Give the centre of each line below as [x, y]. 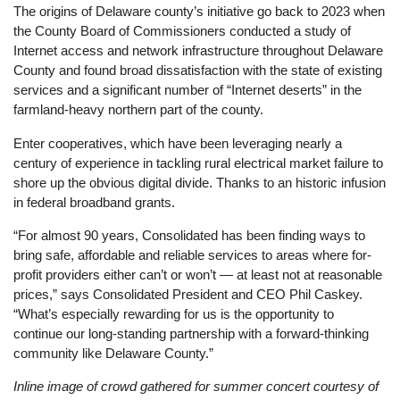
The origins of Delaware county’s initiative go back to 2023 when [200, 12]
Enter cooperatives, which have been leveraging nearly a [178, 143]
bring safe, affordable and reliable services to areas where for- [193, 254]
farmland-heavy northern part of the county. [139, 110]
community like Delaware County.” [114, 353]
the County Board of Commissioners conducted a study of [183, 31]
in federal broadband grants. [95, 202]
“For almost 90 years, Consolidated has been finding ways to [190, 235]
